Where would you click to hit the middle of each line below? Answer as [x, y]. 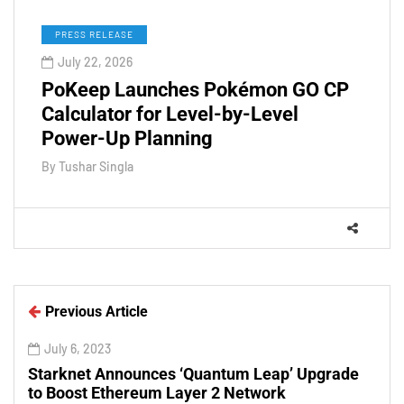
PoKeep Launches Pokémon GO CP [195, 89]
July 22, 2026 [95, 61]
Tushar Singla [96, 166]
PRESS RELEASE [94, 34]
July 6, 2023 [78, 348]
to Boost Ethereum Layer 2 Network [157, 392]
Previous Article [96, 311]
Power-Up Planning [127, 138]
